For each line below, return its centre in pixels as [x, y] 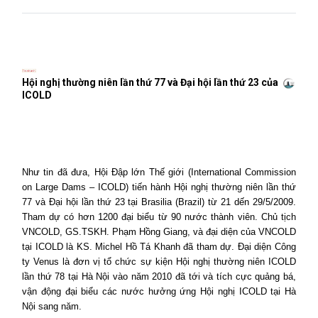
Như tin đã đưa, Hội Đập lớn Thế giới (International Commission [159, 172]
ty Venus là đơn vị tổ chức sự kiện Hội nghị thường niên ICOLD [159, 262]
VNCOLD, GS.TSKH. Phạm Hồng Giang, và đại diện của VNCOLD [159, 232]
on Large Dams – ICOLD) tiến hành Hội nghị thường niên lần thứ [159, 187]
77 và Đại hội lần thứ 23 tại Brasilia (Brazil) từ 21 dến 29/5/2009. [159, 202]
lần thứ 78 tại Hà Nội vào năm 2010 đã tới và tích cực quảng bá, [159, 276]
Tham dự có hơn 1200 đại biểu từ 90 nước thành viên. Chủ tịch [159, 217]
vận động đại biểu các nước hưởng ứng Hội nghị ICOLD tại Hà [159, 291]
